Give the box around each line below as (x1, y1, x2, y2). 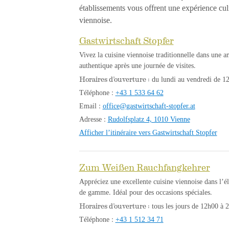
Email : (79, 101, 103, 111)
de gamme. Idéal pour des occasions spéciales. (79, 187, 212, 197)
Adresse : (79, 114, 108, 124)
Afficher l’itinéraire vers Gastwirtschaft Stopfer (79, 127, 217, 138)
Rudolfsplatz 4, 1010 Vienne (107, 114, 190, 124)
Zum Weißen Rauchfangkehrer (79, 160, 210, 173)
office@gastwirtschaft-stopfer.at (102, 101, 195, 111)
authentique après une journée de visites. (79, 60, 196, 71)
